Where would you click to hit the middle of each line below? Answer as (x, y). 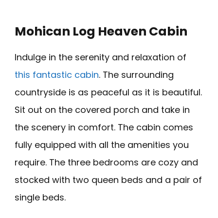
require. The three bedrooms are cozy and (106, 162)
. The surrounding (136, 74)
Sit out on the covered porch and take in (102, 109)
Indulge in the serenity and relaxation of (100, 57)
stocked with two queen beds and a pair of (108, 180)
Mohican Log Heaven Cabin (101, 31)
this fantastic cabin (57, 74)
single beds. (40, 197)
